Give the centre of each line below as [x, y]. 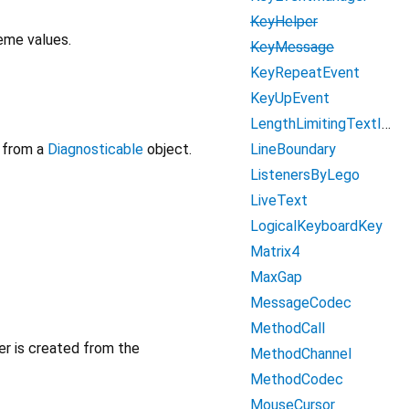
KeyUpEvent [290, 98]
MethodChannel [301, 354]
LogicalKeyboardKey [316, 226]
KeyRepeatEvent [305, 73]
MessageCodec [301, 303]
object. [168, 150]
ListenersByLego [305, 175]
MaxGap [276, 277]
